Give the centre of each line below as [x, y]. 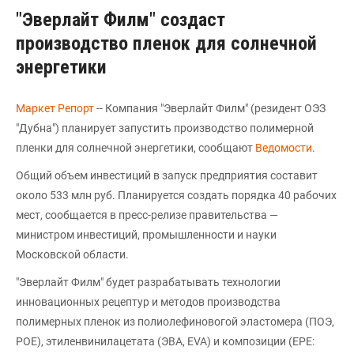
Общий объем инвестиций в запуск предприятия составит [167, 175]
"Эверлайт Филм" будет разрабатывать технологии [148, 282]
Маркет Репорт [56, 108]
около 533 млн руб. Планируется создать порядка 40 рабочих [176, 195]
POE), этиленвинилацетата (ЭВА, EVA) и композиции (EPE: [165, 341]
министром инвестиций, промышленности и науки [146, 234]
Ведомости [284, 147]
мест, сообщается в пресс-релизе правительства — [147, 215]
